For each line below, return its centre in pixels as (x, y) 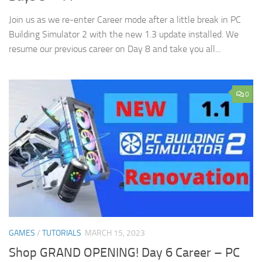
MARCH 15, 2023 (115, 233)
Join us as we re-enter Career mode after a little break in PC (125, 20)
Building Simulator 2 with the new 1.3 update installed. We (124, 35)
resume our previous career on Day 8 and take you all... (115, 49)
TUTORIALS (62, 233)
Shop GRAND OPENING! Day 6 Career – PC (124, 252)
